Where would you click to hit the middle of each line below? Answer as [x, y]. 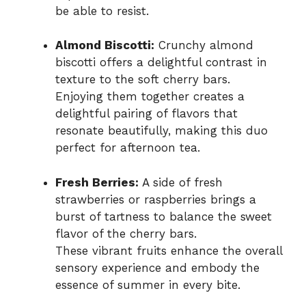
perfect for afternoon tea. [128, 148]
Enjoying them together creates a [150, 97]
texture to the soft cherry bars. [143, 80]
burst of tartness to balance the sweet [164, 216]
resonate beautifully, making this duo [162, 131]
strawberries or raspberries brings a [156, 199]
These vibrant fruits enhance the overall [169, 250]
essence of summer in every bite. [148, 284]
